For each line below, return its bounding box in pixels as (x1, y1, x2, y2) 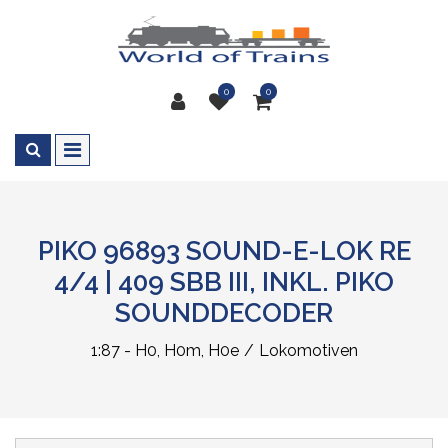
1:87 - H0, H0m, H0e (90, 341, 239, 360)
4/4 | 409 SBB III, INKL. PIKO (54, 267, 394, 297)
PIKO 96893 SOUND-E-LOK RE (37, 236, 411, 266)
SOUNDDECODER (115, 298, 333, 328)
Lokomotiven (258, 341, 358, 360)
